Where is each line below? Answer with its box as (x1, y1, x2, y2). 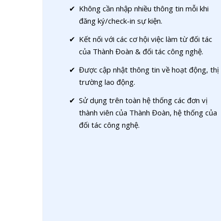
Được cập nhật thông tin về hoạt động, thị (79, 65, 219, 74)
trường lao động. (79, 77, 135, 87)
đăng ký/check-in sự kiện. (79, 16, 162, 26)
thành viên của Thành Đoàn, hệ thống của (79, 108, 217, 117)
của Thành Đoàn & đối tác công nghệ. (79, 46, 203, 56)
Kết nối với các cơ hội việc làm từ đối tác (79, 34, 212, 44)
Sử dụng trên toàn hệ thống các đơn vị (79, 95, 208, 105)
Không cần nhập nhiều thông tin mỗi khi (79, 3, 209, 13)
